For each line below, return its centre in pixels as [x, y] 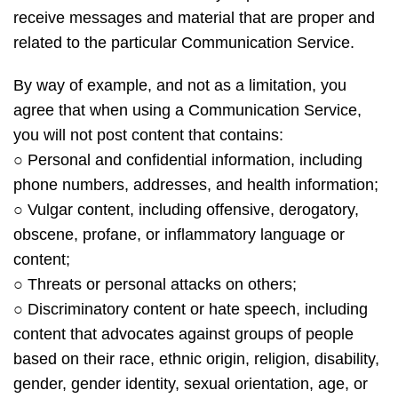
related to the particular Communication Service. [184, 43]
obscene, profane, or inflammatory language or [179, 235]
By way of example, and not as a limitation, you [180, 85]
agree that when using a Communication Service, [187, 110]
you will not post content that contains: [148, 135]
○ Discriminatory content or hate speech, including [191, 309]
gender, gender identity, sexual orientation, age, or [191, 384]
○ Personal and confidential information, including [188, 160]
